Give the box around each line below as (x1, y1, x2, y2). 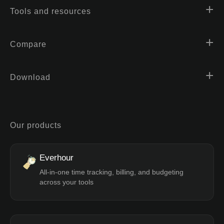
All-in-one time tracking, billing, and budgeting (39, 167, 183, 176)
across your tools (39, 177, 93, 186)
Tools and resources (10, 6, 91, 15)
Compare (10, 39, 46, 48)
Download (10, 72, 50, 81)
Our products (10, 120, 61, 129)
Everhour (39, 152, 73, 162)
